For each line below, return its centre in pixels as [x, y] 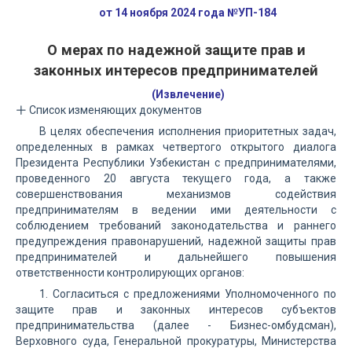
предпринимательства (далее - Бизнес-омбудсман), [176, 325]
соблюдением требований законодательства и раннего [176, 225]
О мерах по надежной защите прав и [176, 50]
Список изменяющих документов [114, 110]
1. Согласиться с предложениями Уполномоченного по [188, 294]
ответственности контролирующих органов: [130, 273]
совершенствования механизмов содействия [176, 194]
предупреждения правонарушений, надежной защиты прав [176, 241]
